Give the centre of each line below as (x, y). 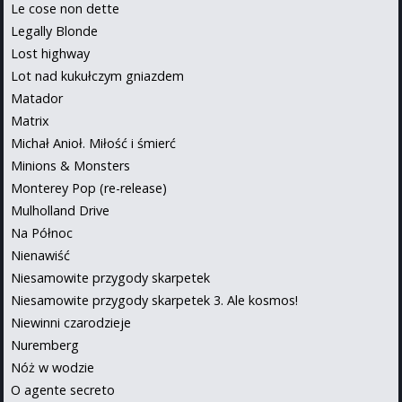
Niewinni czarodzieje (71, 322)
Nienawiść (40, 255)
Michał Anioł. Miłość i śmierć (93, 143)
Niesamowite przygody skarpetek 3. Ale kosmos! (154, 300)
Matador (37, 98)
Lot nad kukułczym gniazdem (97, 75)
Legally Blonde (54, 31)
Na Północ (42, 232)
